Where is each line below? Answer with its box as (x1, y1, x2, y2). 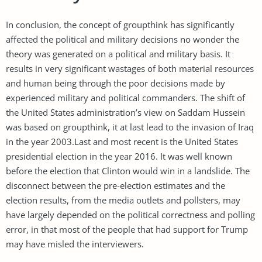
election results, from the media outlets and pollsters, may (6, 194, 240, 206)
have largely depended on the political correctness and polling (6, 208, 255, 220)
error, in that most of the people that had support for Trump (6, 223, 248, 235)
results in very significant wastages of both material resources (6, 62, 254, 74)
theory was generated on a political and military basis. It (6, 47, 230, 60)
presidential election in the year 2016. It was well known (6, 150, 232, 162)
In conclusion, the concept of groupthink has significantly (6, 18, 235, 30)
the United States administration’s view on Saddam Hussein (6, 106, 245, 118)
